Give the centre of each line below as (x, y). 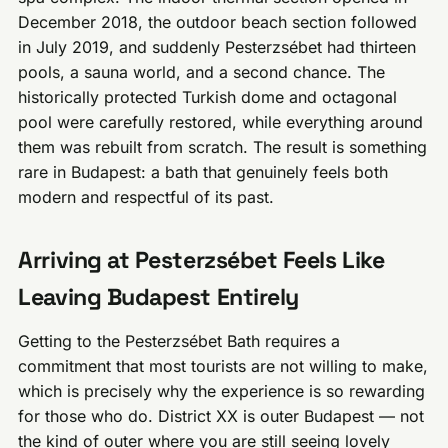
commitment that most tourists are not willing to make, (223, 366)
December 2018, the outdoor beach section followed (218, 22)
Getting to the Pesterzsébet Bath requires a (179, 341)
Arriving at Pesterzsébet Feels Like (201, 260)
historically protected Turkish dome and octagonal (208, 97)
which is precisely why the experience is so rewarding (222, 391)
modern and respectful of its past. (146, 197)
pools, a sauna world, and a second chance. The (202, 72)
